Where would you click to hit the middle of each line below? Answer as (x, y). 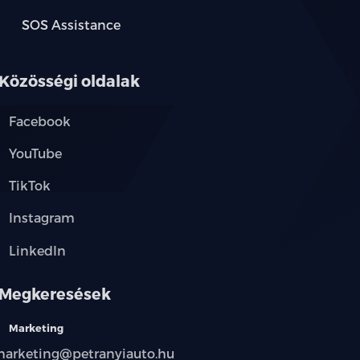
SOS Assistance (71, 24)
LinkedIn (37, 250)
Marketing (36, 328)
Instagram (41, 218)
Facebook (39, 121)
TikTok (29, 186)
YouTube (35, 153)
